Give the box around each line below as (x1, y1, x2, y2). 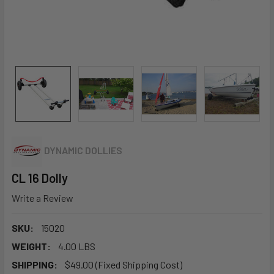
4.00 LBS (58, 240, 95, 252)
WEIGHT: (12, 240, 51, 252)
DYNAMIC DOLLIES (44, 144, 122, 157)
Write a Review (12, 191, 73, 204)
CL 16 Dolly (12, 171, 68, 185)
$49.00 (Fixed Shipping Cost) (65, 258, 182, 270)
